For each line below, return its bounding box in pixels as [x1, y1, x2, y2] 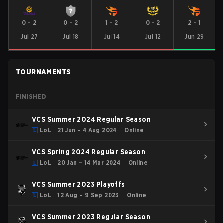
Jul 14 [103, 33, 120, 40]
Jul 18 [62, 33, 79, 40]
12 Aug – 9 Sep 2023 [57, 191, 119, 199]
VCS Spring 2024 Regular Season [32, 148, 145, 156]
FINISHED [16, 93, 47, 100]
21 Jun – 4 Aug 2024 [57, 126, 117, 134]
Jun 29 [184, 33, 204, 40]
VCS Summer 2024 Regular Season [32, 115, 151, 123]
